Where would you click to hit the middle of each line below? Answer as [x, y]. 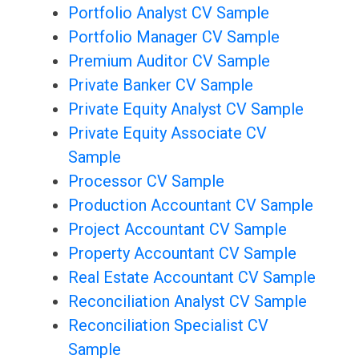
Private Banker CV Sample [160, 85]
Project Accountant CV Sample [177, 230]
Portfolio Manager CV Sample [173, 37]
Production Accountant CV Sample [190, 206]
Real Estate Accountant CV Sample [192, 278]
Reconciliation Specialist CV [168, 326]
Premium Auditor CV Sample [169, 61]
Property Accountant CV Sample [182, 254]
